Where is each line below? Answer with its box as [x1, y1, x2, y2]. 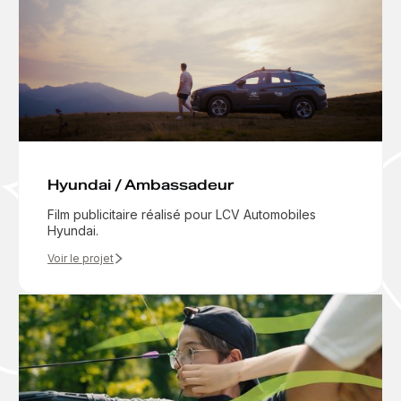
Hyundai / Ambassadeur [47, 175, 234, 194]
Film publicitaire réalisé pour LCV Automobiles [47, 206, 316, 222]
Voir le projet [47, 251, 114, 265]
